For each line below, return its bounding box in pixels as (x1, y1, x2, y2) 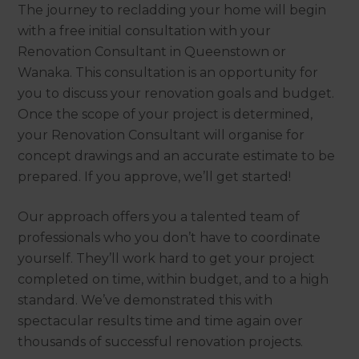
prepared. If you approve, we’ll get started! (18, 168, 292, 184)
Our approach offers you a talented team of (18, 208, 301, 224)
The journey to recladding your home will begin (18, 2, 327, 18)
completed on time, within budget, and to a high (18, 271, 329, 287)
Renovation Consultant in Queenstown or (18, 43, 287, 59)
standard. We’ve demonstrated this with (18, 292, 273, 308)
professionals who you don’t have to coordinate (18, 229, 321, 245)
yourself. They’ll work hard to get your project (18, 250, 316, 266)
